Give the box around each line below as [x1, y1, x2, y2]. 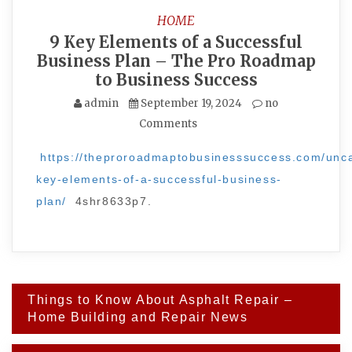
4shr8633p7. [71, 195, 152, 207]
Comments [139, 117, 197, 130]
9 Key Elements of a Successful [49, 32, 302, 52]
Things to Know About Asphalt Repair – [27, 293, 293, 306]
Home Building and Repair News [27, 310, 248, 324]
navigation [11, 304, 120, 330]
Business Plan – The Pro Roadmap [36, 51, 316, 71]
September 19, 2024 [141, 97, 242, 110]
